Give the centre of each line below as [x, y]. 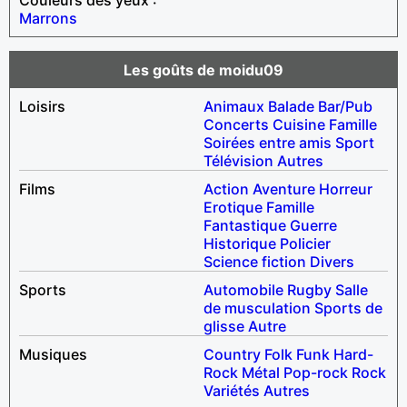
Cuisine [299, 124]
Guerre [313, 225]
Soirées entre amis [268, 142]
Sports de [348, 308]
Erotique [233, 207]
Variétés [232, 390]
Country [232, 354]
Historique [240, 243]
